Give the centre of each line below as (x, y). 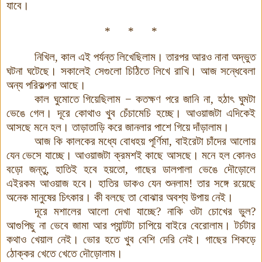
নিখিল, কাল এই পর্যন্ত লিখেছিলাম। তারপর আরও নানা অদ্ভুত (145, 57)
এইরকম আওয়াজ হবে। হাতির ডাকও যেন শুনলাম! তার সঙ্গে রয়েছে (131, 183)
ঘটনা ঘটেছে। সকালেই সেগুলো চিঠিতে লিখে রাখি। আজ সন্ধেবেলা (131, 71)
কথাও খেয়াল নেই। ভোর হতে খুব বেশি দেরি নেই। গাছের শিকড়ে (131, 239)
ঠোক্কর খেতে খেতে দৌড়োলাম (61, 253)
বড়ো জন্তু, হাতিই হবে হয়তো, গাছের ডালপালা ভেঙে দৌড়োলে (131, 169)
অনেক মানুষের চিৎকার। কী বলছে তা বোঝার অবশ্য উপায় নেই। (120, 197)
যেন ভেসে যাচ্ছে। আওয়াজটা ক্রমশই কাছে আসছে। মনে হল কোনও (131, 155)
